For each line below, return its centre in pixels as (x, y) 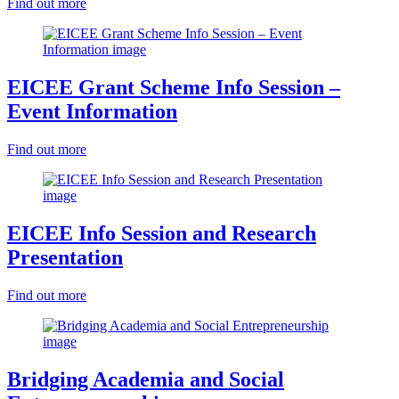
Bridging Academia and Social (146, 379)
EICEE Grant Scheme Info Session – (174, 88)
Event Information (92, 112)
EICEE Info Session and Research (162, 234)
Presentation (65, 258)
